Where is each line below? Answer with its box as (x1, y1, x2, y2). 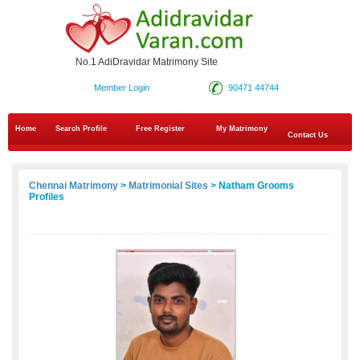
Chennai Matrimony (29, 180, 118, 192)
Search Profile (55, 125, 107, 133)
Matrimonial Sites (129, 180, 208, 192)
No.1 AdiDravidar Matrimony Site (76, 56, 218, 68)
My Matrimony (216, 125, 268, 133)
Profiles (29, 191, 64, 203)
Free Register (136, 125, 185, 133)
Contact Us (285, 131, 328, 140)
